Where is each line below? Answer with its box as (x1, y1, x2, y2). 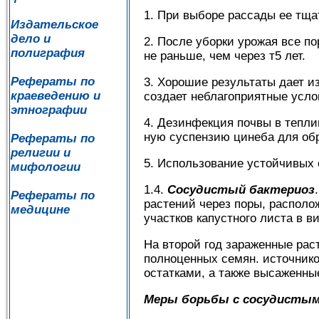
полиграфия (11, 46, 85, 60)
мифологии (11, 160, 80, 174)
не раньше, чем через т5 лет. (144, 49, 305, 63)
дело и (11, 32, 51, 46)
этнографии (11, 103, 87, 117)
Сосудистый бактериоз (167, 183, 315, 197)
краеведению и (11, 89, 100, 103)
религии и (11, 146, 70, 159)
